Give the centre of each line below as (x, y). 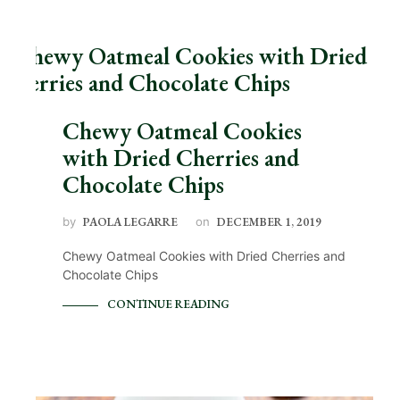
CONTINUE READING (168, 304)
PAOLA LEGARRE (130, 221)
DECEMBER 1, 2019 (269, 221)
